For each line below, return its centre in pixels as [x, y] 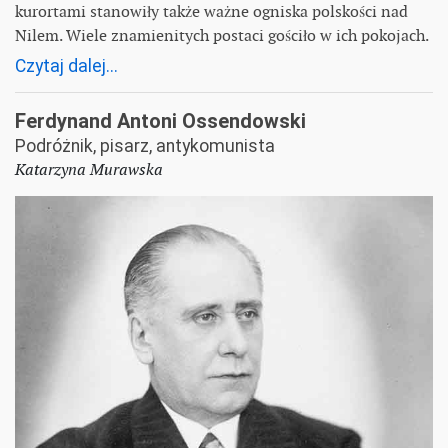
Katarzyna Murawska [89, 169]
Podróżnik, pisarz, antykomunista [145, 145]
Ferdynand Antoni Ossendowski [160, 120]
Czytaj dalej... [66, 65]
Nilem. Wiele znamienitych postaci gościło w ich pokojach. [222, 35]
